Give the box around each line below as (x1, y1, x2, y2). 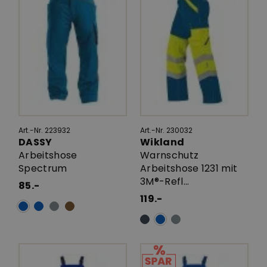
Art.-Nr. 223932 (18, 125, 70, 135)
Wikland (140, 135, 187, 149)
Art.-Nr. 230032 (140, 125, 193, 135)
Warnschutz (140, 148, 199, 162)
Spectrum (18, 161, 67, 175)
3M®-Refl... (140, 174, 190, 188)
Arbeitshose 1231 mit (140, 161, 238, 175)
